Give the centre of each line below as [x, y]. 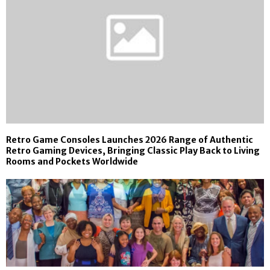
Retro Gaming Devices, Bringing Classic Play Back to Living [133, 151]
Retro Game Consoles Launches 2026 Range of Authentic [130, 140]
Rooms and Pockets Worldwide [72, 162]
